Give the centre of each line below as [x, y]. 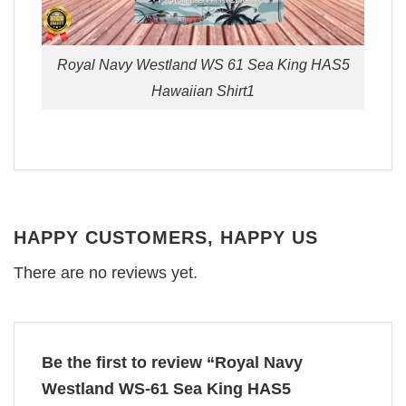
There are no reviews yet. [106, 272]
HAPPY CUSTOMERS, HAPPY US [166, 237]
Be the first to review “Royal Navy [172, 362]
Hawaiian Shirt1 [203, 90]
